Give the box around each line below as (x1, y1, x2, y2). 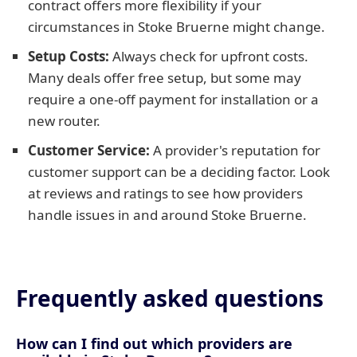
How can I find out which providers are (16, 334, 292, 353)
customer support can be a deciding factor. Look (28, 163, 330, 181)
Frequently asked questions (16, 283, 324, 313)
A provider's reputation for (150, 141, 320, 159)
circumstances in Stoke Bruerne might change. (28, 18, 325, 36)
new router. (28, 112, 100, 130)
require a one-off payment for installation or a (28, 90, 319, 108)
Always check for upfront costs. (109, 47, 308, 65)
